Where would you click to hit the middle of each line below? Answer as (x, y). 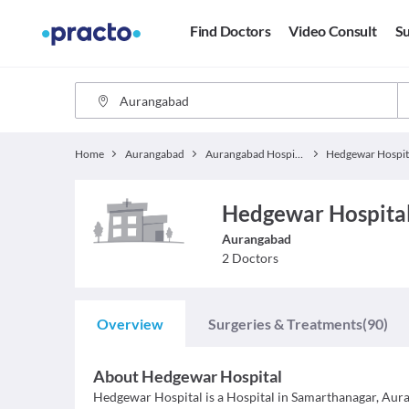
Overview (130, 324)
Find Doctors (231, 31)
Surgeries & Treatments (285, 324)
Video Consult (333, 31)
